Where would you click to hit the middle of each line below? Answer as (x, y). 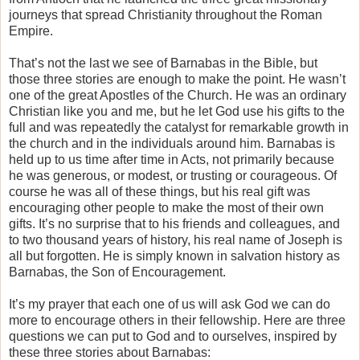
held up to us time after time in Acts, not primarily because (172, 159)
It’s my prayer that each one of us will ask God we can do (170, 304)
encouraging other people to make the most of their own (166, 207)
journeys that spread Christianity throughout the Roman (166, 14)
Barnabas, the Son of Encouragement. (117, 272)
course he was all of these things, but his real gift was (160, 191)
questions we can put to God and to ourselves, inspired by (173, 336)
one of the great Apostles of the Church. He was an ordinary (178, 95)
